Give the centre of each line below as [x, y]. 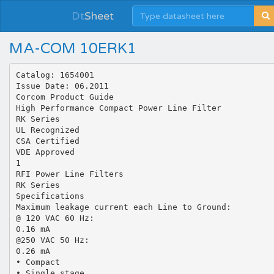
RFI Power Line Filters [69, 174]
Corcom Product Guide [65, 97]
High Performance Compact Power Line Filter [118, 108]
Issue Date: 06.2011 [62, 86]
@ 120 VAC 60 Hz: [55, 218]
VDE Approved [45, 152]
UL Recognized [47, 130]
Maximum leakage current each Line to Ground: [123, 207]
